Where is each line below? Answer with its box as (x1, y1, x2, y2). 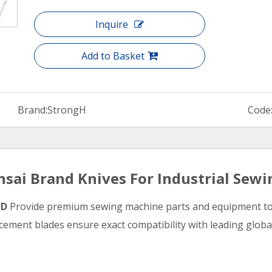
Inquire (95, 18, 128, 31)
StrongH (47, 103, 86, 117)
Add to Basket (81, 49, 144, 63)
